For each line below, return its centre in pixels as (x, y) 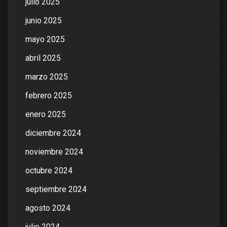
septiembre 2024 (56, 190)
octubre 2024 (49, 171)
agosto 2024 (48, 208)
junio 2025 (44, 21)
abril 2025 (43, 58)
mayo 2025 (45, 40)
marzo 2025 (47, 77)
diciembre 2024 (53, 133)
